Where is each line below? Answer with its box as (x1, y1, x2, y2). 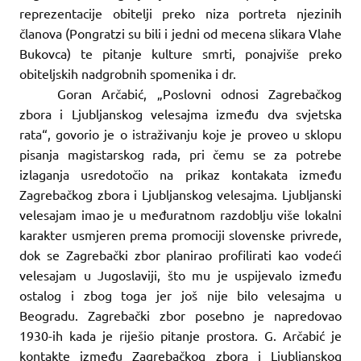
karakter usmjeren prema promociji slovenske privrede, (19, 226, 342, 243)
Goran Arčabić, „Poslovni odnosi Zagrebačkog (57, 85, 342, 102)
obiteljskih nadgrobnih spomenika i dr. (19, 64, 236, 81)
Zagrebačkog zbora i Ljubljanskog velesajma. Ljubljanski (19, 185, 342, 202)
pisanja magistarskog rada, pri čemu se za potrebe (19, 145, 342, 162)
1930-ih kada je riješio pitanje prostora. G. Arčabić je (19, 326, 342, 343)
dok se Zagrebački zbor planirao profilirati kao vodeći (19, 246, 342, 263)
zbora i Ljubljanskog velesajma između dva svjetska (19, 105, 342, 122)
